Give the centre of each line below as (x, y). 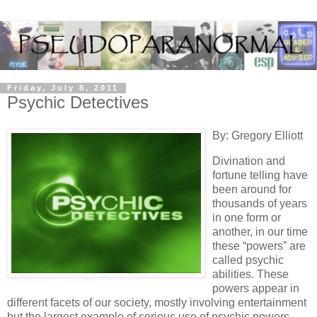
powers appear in (256, 289)
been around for (252, 190)
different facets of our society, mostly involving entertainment (157, 303)
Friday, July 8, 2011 (63, 88)
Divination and (249, 161)
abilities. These (250, 275)
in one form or (247, 218)
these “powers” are (259, 246)
